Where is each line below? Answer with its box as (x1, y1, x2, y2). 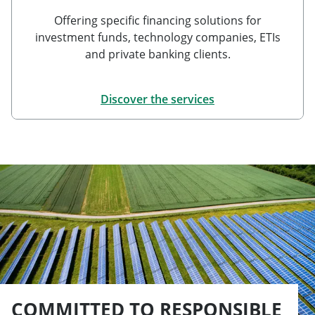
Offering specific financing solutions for (53, 13, 262, 28)
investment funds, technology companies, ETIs (34, 30, 281, 45)
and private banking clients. (84, 46, 231, 62)
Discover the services (101, 91, 214, 107)
